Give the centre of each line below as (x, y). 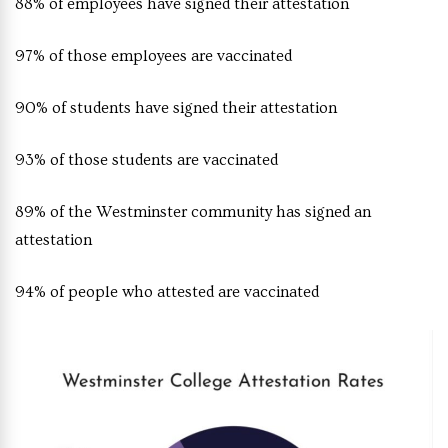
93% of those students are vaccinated (146, 159)
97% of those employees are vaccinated (153, 55)
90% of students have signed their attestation (176, 107)
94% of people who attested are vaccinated (167, 291)
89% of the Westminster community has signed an (193, 211)
